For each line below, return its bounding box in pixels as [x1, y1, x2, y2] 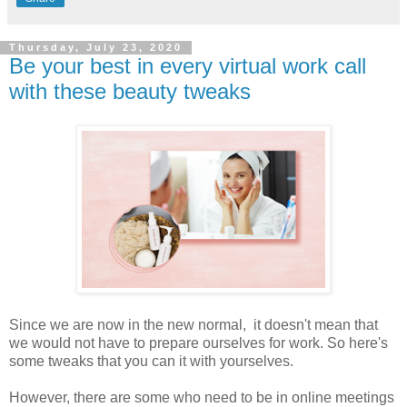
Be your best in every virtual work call [9, 53, 366, 78]
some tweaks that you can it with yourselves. [9, 353, 293, 370]
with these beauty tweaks [9, 78, 251, 104]
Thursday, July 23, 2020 [9, 42, 183, 54]
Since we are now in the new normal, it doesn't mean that [9, 317, 378, 333]
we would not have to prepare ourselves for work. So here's [9, 335, 388, 352]
